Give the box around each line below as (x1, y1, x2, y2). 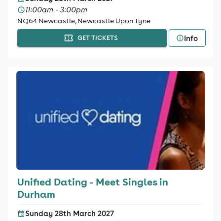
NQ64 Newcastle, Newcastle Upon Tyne (17, 16, 150, 25)
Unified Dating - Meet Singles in (17, 175, 168, 188)
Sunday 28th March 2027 (25, 209, 114, 218)
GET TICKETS (77, 34, 118, 42)
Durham (17, 187, 55, 200)
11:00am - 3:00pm (25, 5, 87, 14)
